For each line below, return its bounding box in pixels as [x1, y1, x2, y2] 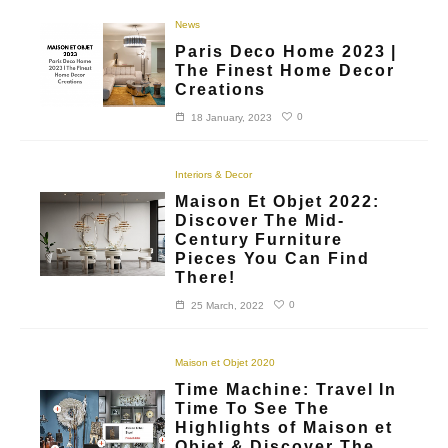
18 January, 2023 [191, 111, 273, 123]
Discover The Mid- [175, 211, 345, 229]
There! [175, 268, 236, 286]
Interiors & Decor [175, 168, 253, 180]
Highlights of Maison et [175, 418, 394, 436]
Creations [175, 80, 267, 98]
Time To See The [175, 399, 330, 417]
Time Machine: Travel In [175, 380, 398, 398]
